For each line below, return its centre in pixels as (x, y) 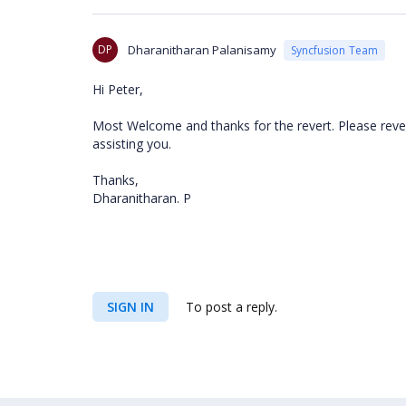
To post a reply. (230, 307)
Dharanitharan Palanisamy (202, 50)
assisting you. (132, 144)
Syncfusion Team (334, 50)
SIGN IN (130, 307)
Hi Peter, (118, 90)
